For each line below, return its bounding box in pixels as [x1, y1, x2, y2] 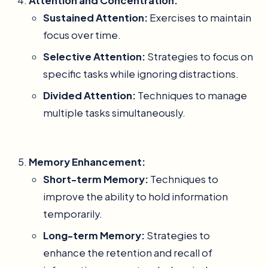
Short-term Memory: [43, 172, 148, 185]
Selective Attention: [43, 50, 145, 63]
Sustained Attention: [43, 11, 148, 24]
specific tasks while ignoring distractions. [43, 67, 239, 80]
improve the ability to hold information [43, 190, 228, 203]
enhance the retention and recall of [43, 246, 212, 260]
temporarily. [43, 207, 102, 220]
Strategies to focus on [145, 50, 253, 63]
